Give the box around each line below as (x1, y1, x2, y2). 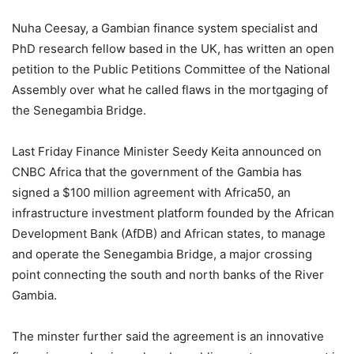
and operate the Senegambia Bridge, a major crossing (12, 247, 312, 262)
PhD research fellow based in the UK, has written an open (12, 41, 334, 57)
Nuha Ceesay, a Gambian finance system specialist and (12, 21, 318, 36)
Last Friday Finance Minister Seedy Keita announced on (12, 144, 322, 160)
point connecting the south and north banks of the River (12, 267, 324, 283)
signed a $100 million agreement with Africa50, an (12, 185, 291, 201)
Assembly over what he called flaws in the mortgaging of (12, 82, 328, 98)
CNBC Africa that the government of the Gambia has (12, 164, 302, 180)
